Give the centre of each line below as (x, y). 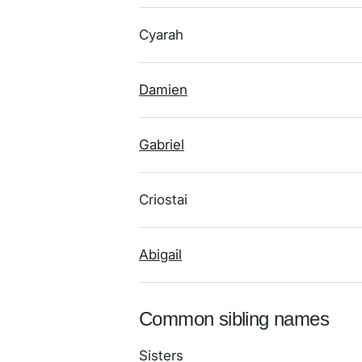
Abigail (160, 255)
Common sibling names (234, 319)
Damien (163, 90)
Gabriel (162, 145)
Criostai (163, 200)
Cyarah (161, 35)
